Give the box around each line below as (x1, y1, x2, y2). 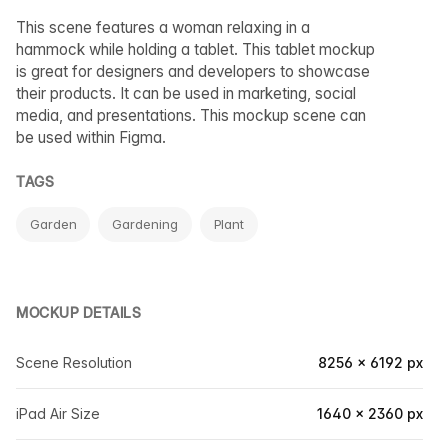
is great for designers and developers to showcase (16, 62, 370, 81)
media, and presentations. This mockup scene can (16, 106, 366, 125)
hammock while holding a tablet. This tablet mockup (16, 40, 375, 59)
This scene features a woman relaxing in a (16, 18, 310, 37)
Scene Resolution (16, 354, 132, 371)
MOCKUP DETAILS (16, 304, 141, 321)
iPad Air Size (16, 405, 100, 422)
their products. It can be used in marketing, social (16, 84, 356, 103)
